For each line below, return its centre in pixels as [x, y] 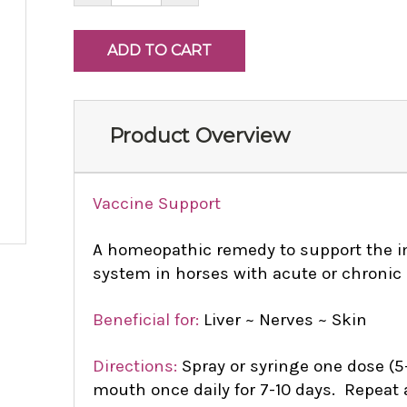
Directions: [134, 366]
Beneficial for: [145, 319]
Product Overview [199, 135]
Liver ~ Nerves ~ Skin [283, 319]
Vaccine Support [156, 203]
